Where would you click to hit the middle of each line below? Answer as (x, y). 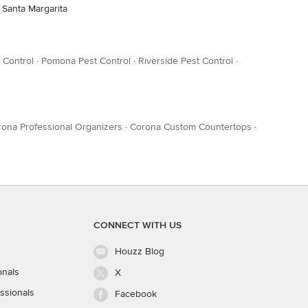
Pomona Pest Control (86, 60)
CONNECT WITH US (137, 225)
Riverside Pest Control (186, 60)
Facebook (136, 294)
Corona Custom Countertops (191, 126)
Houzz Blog (140, 251)
